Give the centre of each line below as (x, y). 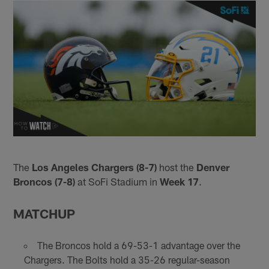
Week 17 (180, 181)
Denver (213, 167)
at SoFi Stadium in (118, 181)
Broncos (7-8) (44, 181)
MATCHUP (44, 213)
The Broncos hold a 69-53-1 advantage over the (138, 246)
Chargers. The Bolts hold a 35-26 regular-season (127, 260)
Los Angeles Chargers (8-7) (95, 167)
